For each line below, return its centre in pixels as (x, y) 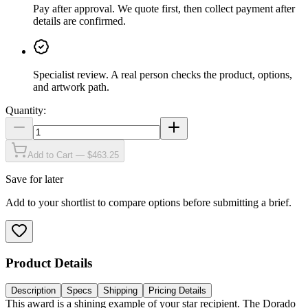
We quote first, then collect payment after (206, 8)
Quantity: (26, 110)
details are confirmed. (79, 21)
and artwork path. (71, 87)
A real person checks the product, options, (201, 74)
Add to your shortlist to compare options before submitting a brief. (148, 202)
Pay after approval (73, 8)
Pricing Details (177, 291)
